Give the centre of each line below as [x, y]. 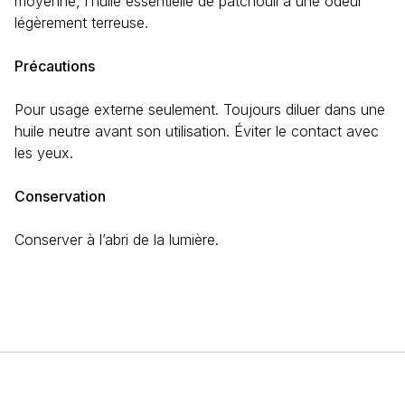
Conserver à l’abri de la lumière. [117, 240]
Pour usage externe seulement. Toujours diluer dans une [200, 109]
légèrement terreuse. [81, 23]
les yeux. [44, 153]
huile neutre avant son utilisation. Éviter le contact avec [197, 131]
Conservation [60, 196]
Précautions [55, 66]
